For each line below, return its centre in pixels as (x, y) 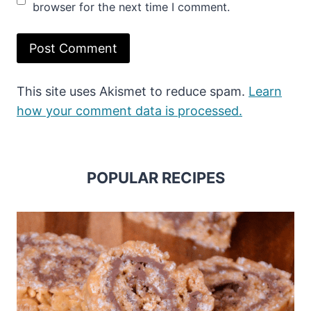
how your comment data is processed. (129, 110)
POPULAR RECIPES (155, 177)
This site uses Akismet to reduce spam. (133, 91)
